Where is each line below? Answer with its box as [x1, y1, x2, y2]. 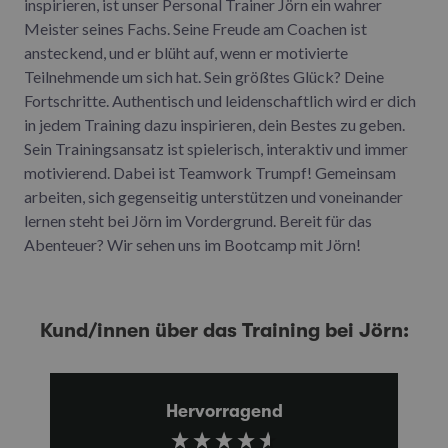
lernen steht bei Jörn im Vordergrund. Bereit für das [24, 210, 372, 230]
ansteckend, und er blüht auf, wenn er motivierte [24, 42, 348, 62]
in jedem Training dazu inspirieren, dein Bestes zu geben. [24, 114, 405, 134]
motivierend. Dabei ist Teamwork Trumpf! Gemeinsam [24, 162, 396, 182]
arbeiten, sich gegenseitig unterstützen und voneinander [24, 186, 403, 206]
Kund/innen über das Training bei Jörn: [39, 318, 409, 342]
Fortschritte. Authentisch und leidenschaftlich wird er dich [24, 90, 416, 110]
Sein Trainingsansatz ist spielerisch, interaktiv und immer [24, 138, 408, 158]
